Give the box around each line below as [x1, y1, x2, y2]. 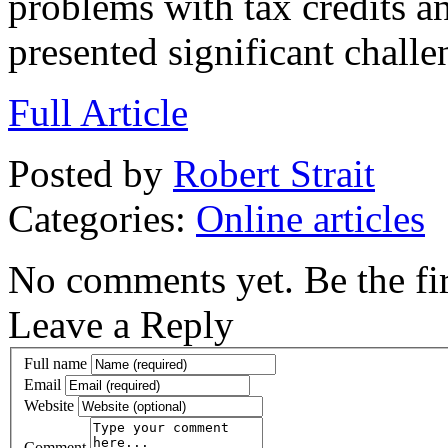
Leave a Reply [8, 302, 234, 346]
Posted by [8, 151, 173, 195]
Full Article [8, 90, 188, 134]
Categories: [8, 196, 196, 240]
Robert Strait [173, 151, 375, 195]
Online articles [196, 196, 425, 240]
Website [24, 397, 74, 415]
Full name [24, 355, 87, 373]
